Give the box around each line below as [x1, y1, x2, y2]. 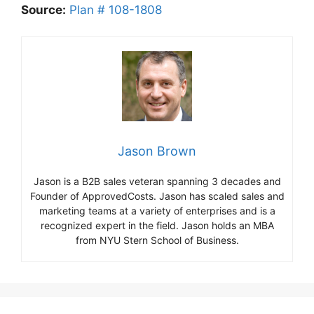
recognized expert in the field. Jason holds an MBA [40, 219, 274, 231]
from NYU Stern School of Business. [75, 233, 239, 246]
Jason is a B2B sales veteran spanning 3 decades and [33, 175, 281, 187]
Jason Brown [118, 143, 196, 158]
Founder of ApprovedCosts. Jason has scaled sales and [29, 189, 285, 202]
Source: [21, 2, 66, 17]
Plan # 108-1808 [69, 2, 162, 17]
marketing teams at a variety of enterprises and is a [39, 204, 275, 217]
